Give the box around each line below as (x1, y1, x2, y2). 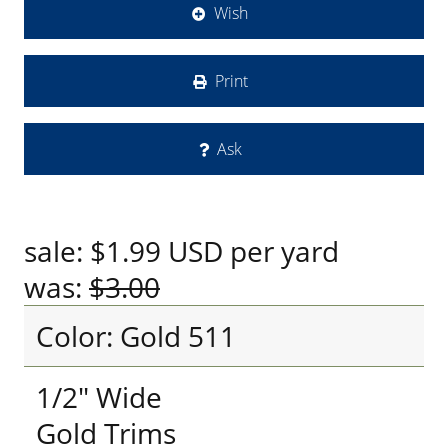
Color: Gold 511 (36, 317, 236, 355)
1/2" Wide (36, 378, 162, 416)
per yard (223, 232, 339, 270)
